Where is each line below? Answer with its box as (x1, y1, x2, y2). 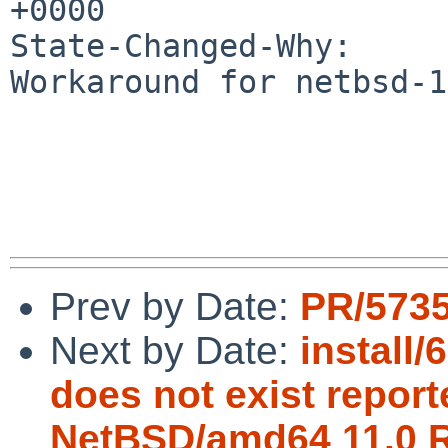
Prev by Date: (50, 284, 300, 328)
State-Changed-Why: (10, 27, 352, 64)
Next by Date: (50, 328, 300, 372)
